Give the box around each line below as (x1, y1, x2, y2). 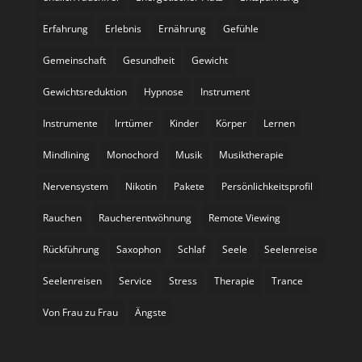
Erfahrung (42, 21, 88, 36)
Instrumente (42, 116, 98, 130)
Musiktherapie (218, 147, 284, 162)
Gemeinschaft (42, 53, 106, 67)
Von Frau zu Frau (42, 305, 118, 319)
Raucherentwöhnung (98, 210, 192, 225)
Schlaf (177, 242, 205, 256)
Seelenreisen (42, 273, 102, 288)
